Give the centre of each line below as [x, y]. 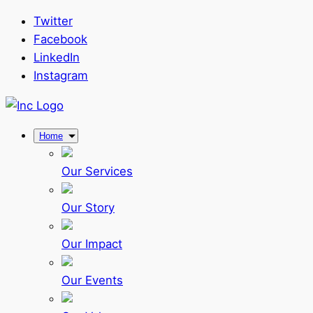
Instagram [61, 75]
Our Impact [92, 244]
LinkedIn [57, 57]
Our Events [92, 281]
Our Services [97, 172]
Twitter [53, 21]
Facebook [60, 39]
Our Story [88, 208]
